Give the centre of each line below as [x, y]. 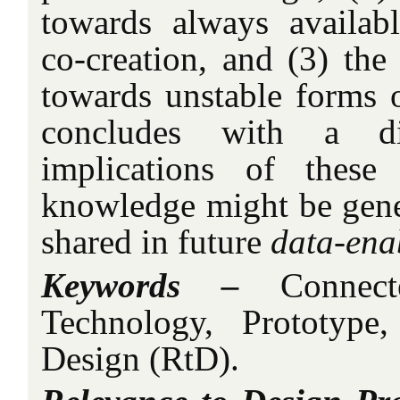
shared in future [156, 242]
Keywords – [140, 285]
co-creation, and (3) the [214, 59]
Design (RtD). [140, 358]
